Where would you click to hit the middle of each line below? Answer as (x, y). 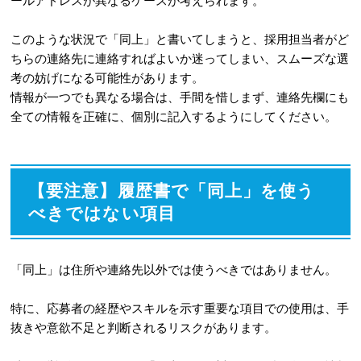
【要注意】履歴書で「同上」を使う (172, 190)
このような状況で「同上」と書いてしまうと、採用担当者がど (179, 39)
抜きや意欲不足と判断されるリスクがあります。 (143, 327)
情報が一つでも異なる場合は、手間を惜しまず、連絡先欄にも (179, 97)
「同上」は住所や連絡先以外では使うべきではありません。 (173, 269)
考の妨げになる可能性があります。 (107, 77)
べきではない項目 (102, 213)
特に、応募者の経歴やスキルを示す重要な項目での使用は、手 (179, 308)
